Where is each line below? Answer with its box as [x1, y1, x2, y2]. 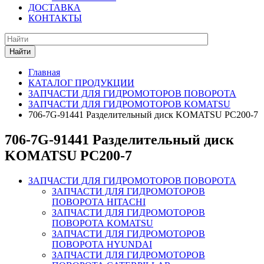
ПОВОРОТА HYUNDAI [52, 239, 152, 249]
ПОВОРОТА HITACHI [52, 196, 146, 207]
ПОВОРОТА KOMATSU [52, 217, 153, 228]
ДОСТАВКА [28, 2, 81, 13]
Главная [28, 67, 60, 78]
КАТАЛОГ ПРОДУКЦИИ [28, 78, 134, 88]
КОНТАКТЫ [28, 13, 82, 24]
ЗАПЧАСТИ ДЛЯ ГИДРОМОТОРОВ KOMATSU [28, 99, 230, 110]
